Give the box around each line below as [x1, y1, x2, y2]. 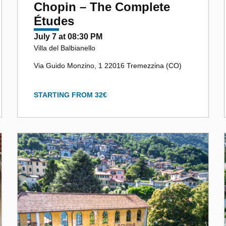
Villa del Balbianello [34, 43, 95, 52]
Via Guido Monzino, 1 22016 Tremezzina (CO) [34, 61, 182, 70]
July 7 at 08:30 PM [34, 32, 102, 41]
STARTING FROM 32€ [34, 90, 107, 99]
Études [34, 14, 74, 28]
